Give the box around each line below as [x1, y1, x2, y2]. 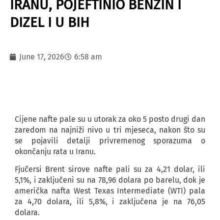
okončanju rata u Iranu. [15, 147, 96, 156]
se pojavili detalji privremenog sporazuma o [15, 136, 205, 145]
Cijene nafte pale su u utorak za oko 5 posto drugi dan [15, 114, 205, 124]
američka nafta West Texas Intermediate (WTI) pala [15, 186, 205, 196]
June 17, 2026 [19, 52, 64, 61]
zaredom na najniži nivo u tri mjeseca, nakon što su [15, 125, 205, 135]
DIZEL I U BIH [10, 14, 89, 30]
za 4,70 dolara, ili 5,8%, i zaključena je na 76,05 [15, 197, 205, 207]
